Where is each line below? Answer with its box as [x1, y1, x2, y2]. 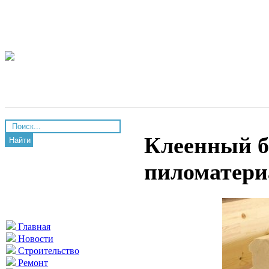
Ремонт [16, 258, 48, 268]
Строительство [16, 246, 79, 256]
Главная [16, 222, 50, 232]
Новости [16, 234, 53, 244]
